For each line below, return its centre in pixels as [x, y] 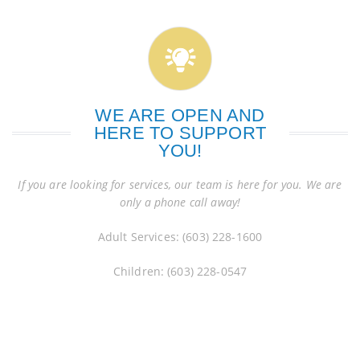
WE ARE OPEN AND [180, 116]
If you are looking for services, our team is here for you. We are [180, 185]
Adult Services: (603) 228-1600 [180, 237]
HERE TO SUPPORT [180, 133]
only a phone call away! [180, 202]
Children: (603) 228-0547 [180, 272]
